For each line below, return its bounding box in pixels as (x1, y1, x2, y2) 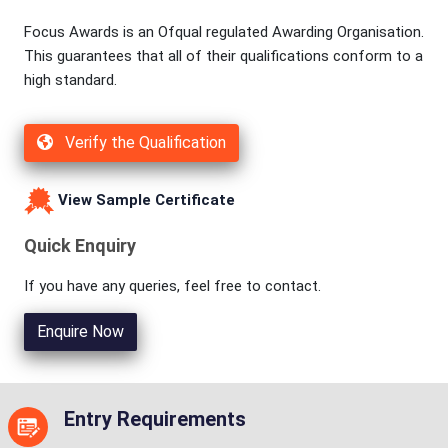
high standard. (24, 71, 117, 90)
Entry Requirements (64, 407, 246, 432)
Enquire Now (37, 322, 124, 342)
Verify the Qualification (61, 133, 226, 153)
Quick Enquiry (24, 235, 136, 257)
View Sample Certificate (54, 191, 235, 210)
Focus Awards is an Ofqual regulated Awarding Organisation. (24, 23, 424, 42)
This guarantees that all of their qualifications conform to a (24, 47, 423, 66)
